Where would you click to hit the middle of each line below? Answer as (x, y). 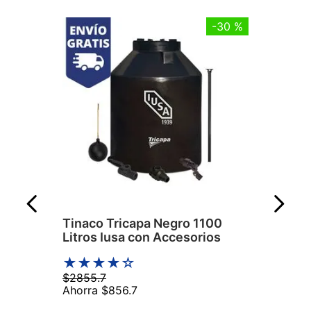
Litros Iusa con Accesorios (142, 237)
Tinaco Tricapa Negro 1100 (142, 224)
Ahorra (82, 291)
